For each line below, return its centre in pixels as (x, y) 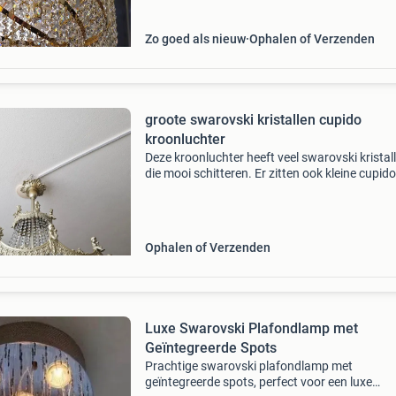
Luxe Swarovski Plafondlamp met (251, 328)
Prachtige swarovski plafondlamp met (248, 366)
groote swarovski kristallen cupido (253, 120)
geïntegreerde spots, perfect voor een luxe (258, 382)
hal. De (163, 12)
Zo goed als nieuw (195, 39)
